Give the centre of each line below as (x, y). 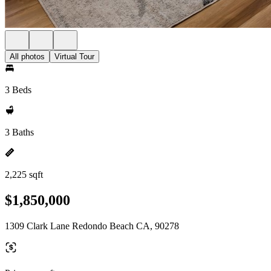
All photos (27, 57)
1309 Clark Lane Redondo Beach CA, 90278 (92, 226)
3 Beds (18, 90)
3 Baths (19, 132)
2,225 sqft (24, 175)
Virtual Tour (74, 57)
